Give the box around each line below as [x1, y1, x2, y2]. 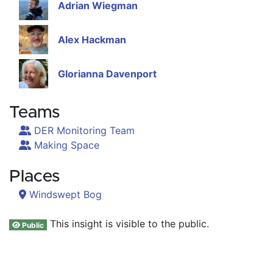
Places [9, 168, 60, 186]
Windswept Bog [26, 188, 102, 201]
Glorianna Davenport [58, 68, 157, 80]
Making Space [31, 139, 99, 152]
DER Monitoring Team [31, 124, 135, 137]
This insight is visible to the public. [47, 218, 210, 230]
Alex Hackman [58, 34, 126, 46]
